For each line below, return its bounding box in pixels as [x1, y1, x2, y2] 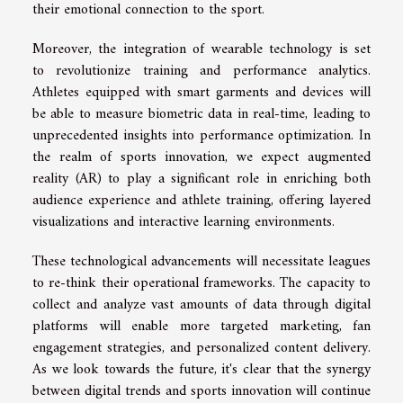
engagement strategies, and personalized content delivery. [32, 335, 371, 361]
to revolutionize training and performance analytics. [32, 58, 371, 84]
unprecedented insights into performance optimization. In [32, 122, 371, 148]
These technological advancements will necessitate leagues [32, 248, 371, 274]
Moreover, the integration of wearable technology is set [32, 36, 371, 62]
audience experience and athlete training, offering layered [32, 187, 371, 213]
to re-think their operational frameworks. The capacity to [32, 270, 371, 296]
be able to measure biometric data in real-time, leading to [32, 101, 371, 127]
